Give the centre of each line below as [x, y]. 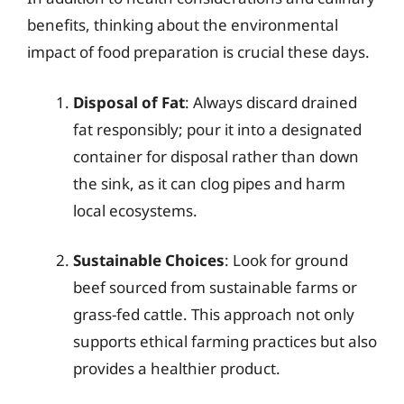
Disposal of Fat [129, 102]
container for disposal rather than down [216, 156]
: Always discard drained [271, 102]
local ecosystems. [135, 210]
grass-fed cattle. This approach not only [214, 314]
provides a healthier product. [177, 368]
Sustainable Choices [149, 260]
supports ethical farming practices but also [225, 341]
